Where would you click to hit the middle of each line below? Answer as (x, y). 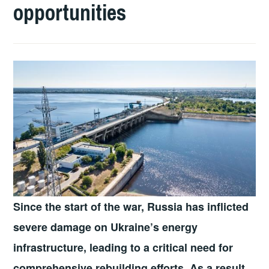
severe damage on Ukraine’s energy (106, 227)
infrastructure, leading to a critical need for (123, 248)
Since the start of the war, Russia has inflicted (131, 207)
